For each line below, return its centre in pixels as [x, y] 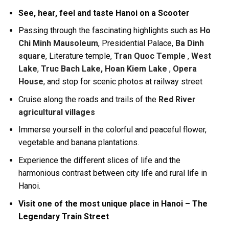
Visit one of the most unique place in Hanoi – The [113, 203]
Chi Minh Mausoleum [58, 43]
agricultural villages [56, 112]
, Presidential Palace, [136, 43]
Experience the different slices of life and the [99, 160]
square [32, 56]
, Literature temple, [79, 56]
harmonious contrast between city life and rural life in [112, 173]
